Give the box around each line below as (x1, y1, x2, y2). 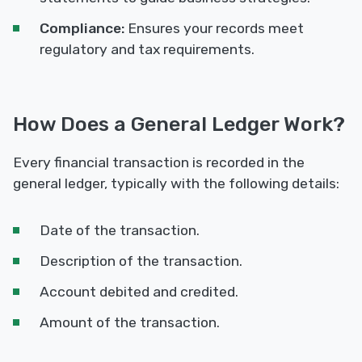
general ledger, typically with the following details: (13, 175, 339, 192)
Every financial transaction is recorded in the (13, 154, 305, 171)
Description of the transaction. (40, 253, 242, 270)
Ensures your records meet (124, 20, 304, 37)
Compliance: (40, 20, 124, 37)
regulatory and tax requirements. (40, 41, 255, 58)
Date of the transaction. (40, 222, 200, 239)
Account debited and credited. (40, 284, 238, 301)
